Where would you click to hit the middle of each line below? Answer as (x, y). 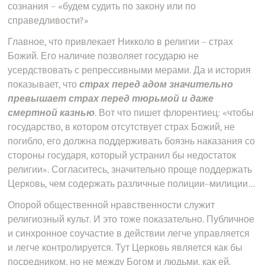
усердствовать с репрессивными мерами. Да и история (130, 70)
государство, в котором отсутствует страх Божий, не (122, 127)
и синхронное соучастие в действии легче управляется (129, 234)
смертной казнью (51, 113)
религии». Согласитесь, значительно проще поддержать (130, 170)
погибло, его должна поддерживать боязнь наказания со (132, 141)
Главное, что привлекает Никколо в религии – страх (121, 42)
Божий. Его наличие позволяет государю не (104, 56)
